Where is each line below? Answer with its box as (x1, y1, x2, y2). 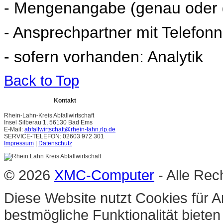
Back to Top (4, 72, 79, 89)
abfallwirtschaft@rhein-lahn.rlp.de (24, 126, 115, 133)
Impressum (4, 140, 34, 147)
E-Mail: (4, 126, 24, 133)
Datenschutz (38, 140, 72, 147)
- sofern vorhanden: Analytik (4, 48, 203, 66)
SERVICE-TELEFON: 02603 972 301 (4, 133, 104, 140)
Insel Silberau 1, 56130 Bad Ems (4, 119, 93, 126)
